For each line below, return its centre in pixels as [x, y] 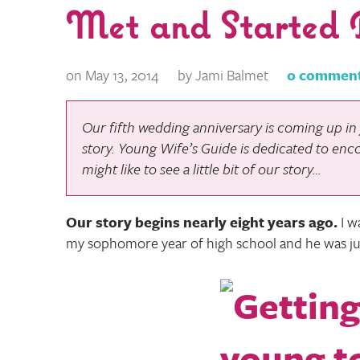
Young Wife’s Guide [178, 148]
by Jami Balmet [223, 74]
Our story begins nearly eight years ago [200, 221]
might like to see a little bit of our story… [202, 169]
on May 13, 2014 [112, 74]
